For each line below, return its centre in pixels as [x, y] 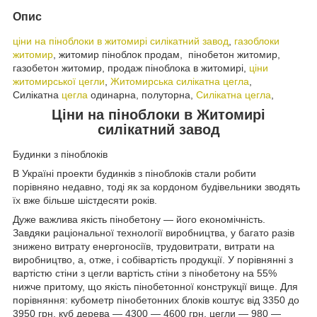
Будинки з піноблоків [60, 155]
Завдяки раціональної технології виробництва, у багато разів [154, 233]
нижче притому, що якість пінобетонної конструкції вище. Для [155, 287]
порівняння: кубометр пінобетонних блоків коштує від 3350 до [156, 300]
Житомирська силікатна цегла [180, 81]
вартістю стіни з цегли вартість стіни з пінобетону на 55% [145, 273]
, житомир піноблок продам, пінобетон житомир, [167, 54]
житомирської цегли [59, 81]
